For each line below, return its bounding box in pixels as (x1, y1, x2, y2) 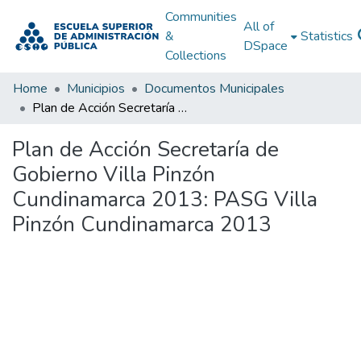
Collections (164, 47, 226, 64)
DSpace (243, 37, 288, 55)
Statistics (300, 27, 353, 45)
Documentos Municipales (144, 80, 284, 98)
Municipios (67, 80, 125, 98)
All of (243, 18, 274, 35)
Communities (164, 8, 237, 26)
